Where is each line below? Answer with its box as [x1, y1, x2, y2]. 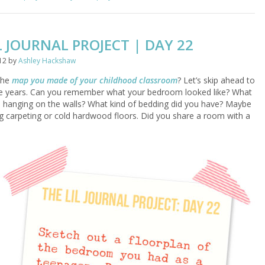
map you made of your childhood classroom [12, 75, 177, 86]
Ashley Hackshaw [18, 56, 76, 66]
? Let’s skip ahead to [177, 75, 255, 86]
